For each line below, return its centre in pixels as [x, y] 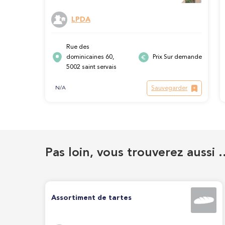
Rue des [78, 47]
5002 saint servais [91, 68]
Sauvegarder [169, 88]
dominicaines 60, [90, 58]
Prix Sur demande [177, 58]
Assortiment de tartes [91, 198]
